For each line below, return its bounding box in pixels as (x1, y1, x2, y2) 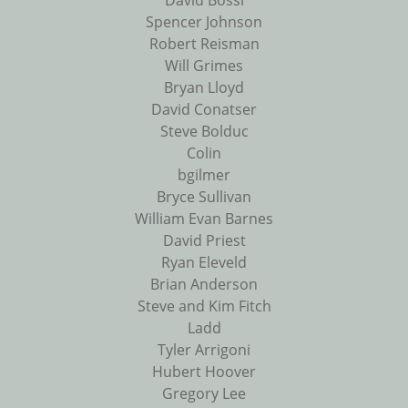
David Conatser (151, 99, 257, 120)
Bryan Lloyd (164, 77, 244, 98)
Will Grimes (165, 56, 243, 76)
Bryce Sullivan (157, 187, 251, 208)
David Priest (162, 230, 246, 251)
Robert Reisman (148, 34, 260, 55)
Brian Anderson (150, 274, 258, 295)
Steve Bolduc (159, 121, 249, 142)
